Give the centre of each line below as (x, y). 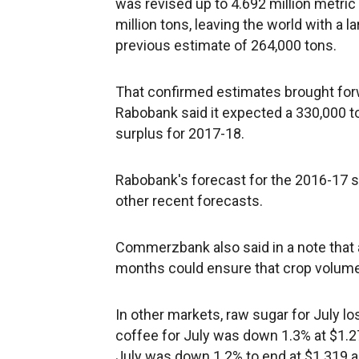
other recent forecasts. (189, 201)
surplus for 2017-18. (180, 133)
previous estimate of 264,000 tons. (226, 45)
